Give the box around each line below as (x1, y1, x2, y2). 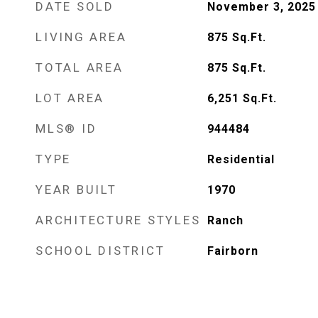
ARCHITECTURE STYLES (35, 213, 201, 227)
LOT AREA (35, 91, 104, 105)
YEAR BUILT (35, 182, 117, 197)
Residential (207, 153, 275, 166)
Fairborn (207, 244, 258, 258)
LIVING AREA (35, 30, 127, 44)
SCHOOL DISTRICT (35, 243, 165, 258)
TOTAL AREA (35, 60, 124, 75)
